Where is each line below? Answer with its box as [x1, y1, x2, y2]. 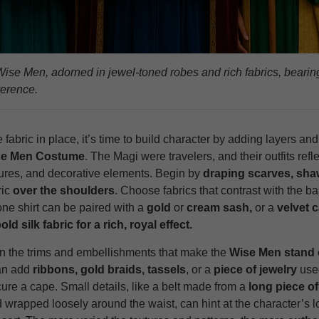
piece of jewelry [213, 263, 297, 276]
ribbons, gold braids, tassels [29, 263, 186, 276]
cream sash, [186, 202, 252, 214]
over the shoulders [12, 184, 115, 197]
